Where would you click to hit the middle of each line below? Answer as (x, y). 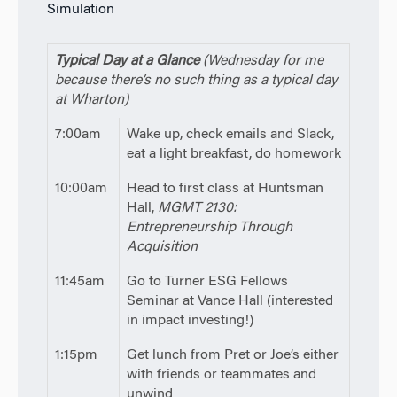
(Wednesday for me (263, 61)
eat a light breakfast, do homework (234, 154)
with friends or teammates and (221, 374)
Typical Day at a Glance (128, 61)
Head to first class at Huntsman (225, 188)
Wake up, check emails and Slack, (230, 134)
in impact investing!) (190, 320)
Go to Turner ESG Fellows (207, 281)
